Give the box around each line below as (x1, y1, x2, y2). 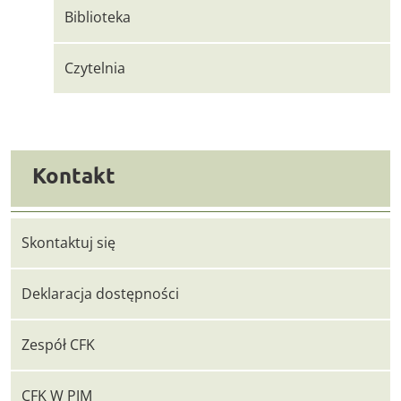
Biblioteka (64, 7, 131, 27)
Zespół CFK (21, 335, 95, 354)
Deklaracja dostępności (21, 284, 179, 303)
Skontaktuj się (21, 233, 115, 252)
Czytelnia (64, 58, 125, 78)
